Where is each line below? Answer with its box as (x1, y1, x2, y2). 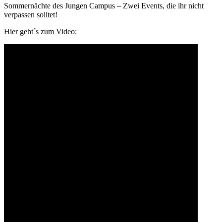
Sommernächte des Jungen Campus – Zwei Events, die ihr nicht (4, 1, 204, 10)
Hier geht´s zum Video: (4, 27, 77, 36)
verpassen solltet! (4, 10, 57, 19)
